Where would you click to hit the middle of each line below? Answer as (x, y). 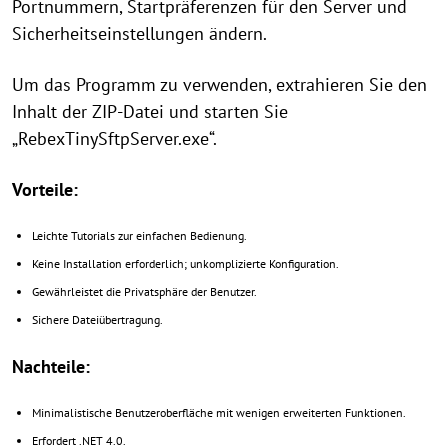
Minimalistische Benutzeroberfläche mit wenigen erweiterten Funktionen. (219, 412)
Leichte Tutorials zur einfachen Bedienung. (139, 235)
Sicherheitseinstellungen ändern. (139, 33)
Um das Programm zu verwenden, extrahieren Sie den (219, 84)
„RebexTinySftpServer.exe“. (114, 138)
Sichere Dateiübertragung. (97, 319)
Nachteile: (51, 366)
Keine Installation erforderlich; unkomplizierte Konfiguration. (185, 263)
